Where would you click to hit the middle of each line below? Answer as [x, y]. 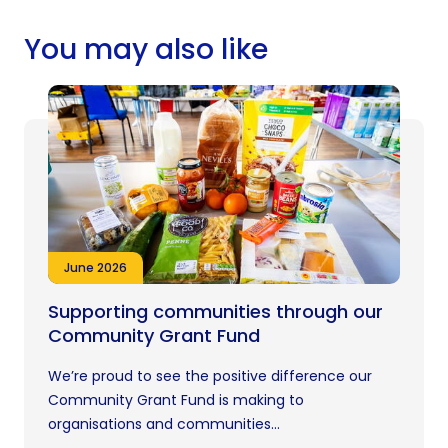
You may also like [146, 50]
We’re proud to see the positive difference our [210, 376]
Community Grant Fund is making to [176, 400]
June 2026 [95, 268]
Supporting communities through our [215, 312]
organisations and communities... [164, 424]
